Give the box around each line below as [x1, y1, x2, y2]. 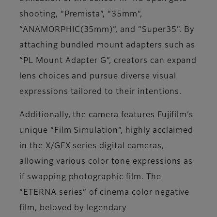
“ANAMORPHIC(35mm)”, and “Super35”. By [19, 26, 194, 34]
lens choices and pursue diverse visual [19, 73, 176, 81]
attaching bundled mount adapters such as [19, 42, 196, 50]
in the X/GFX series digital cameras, [19, 142, 164, 151]
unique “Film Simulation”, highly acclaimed [19, 127, 194, 135]
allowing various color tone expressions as [19, 158, 193, 166]
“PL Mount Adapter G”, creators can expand [19, 57, 197, 65]
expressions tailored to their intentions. [19, 88, 182, 96]
